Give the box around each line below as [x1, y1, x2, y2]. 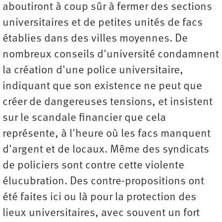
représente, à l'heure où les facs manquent [2, 128, 211, 140]
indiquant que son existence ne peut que [2, 81, 202, 93]
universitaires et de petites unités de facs [2, 17, 203, 29]
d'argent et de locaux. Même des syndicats [2, 144, 209, 156]
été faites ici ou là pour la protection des [2, 192, 196, 204]
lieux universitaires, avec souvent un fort [2, 208, 200, 220]
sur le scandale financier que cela [2, 112, 166, 124]
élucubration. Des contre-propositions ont [2, 176, 204, 188]
